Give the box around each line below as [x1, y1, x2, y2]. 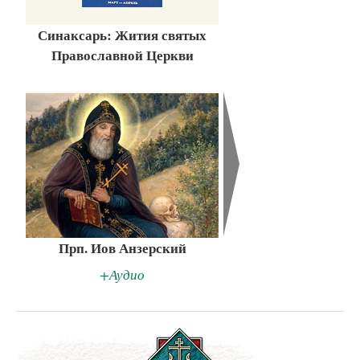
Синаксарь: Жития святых [38, 25, 207, 46]
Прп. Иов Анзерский [58, 237, 186, 258]
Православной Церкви [51, 45, 194, 66]
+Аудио [100, 265, 145, 284]
